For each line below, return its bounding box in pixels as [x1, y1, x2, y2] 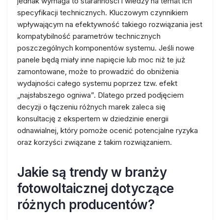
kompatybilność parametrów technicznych [17, 31, 161, 41]
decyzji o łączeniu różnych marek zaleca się [17, 102, 165, 111]
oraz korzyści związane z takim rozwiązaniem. [17, 137, 172, 147]
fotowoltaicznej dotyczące [17, 181, 174, 196]
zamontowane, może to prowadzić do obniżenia [17, 67, 179, 76]
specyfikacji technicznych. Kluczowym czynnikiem [17, 8, 188, 17]
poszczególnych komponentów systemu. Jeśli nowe [17, 43, 194, 53]
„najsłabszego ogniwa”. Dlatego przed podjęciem [17, 90, 184, 100]
